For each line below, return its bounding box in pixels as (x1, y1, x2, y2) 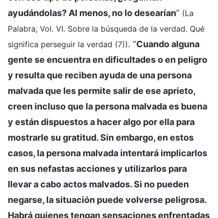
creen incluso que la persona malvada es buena (8, 101, 207, 111)
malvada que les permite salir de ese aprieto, (8, 85, 195, 96)
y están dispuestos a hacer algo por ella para (8, 116, 195, 127)
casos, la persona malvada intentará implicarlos (8, 147, 207, 158)
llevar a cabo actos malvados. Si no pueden (8, 179, 189, 189)
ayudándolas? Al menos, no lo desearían (8, 7, 176, 18)
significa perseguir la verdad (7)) (8, 39, 128, 49)
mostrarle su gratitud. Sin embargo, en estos (8, 132, 194, 143)
